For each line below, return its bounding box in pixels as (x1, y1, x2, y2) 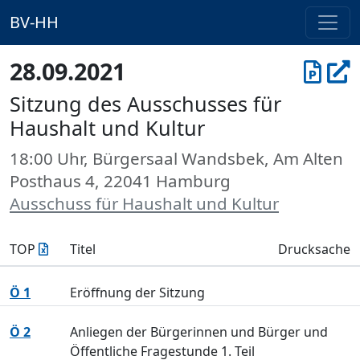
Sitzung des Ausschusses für (10, 90, 281, 117)
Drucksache (278, 240, 350, 258)
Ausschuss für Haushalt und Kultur (10, 192, 279, 215)
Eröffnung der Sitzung (69, 284, 205, 301)
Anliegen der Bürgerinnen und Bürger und (69, 323, 328, 341)
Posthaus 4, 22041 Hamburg (10, 170, 231, 192)
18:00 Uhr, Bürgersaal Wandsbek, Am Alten (10, 147, 343, 170)
